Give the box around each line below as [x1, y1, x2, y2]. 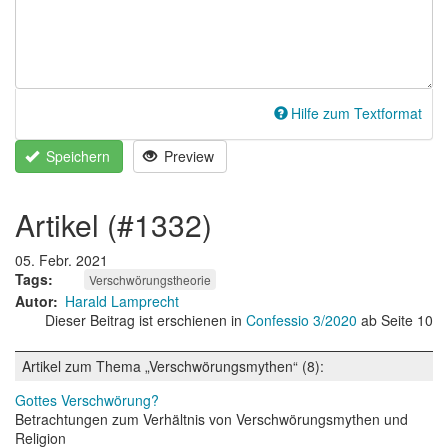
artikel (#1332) [35, 203, 212, 247]
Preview [160, 146, 214, 167]
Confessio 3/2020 [246, 310, 361, 331]
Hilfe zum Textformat [291, 102, 422, 123]
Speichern [42, 146, 110, 167]
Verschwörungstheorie [89, 271, 211, 289]
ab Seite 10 [361, 310, 433, 331]
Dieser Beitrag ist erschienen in [45, 310, 246, 331]
